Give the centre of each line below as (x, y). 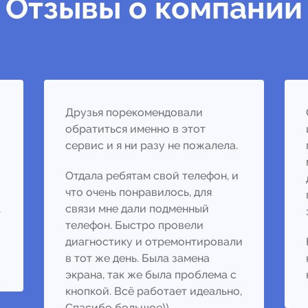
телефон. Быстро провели (134, 225)
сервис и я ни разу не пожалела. (152, 145)
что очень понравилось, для (139, 192)
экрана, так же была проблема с (151, 275)
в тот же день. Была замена (137, 258)
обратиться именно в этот (135, 129)
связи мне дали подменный (137, 209)
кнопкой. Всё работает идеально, (154, 291)
